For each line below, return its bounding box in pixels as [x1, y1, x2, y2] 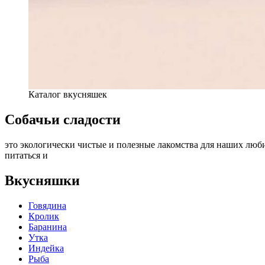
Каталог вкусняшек [28, 89, 107, 100]
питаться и [5, 150, 48, 161]
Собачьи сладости [5, 112, 121, 128]
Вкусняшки [5, 173, 80, 189]
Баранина [28, 222, 67, 232]
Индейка [28, 243, 64, 254]
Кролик [28, 211, 59, 222]
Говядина [28, 201, 66, 211]
